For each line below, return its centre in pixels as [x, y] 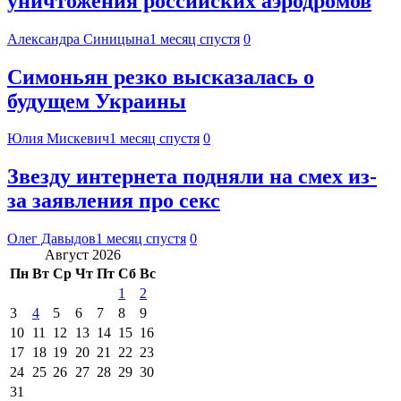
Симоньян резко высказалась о [161, 77]
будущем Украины [97, 101]
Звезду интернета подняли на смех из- [192, 177]
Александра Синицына [78, 38]
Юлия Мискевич [58, 139]
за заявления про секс [114, 201]
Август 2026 [83, 255]
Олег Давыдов [51, 239]
